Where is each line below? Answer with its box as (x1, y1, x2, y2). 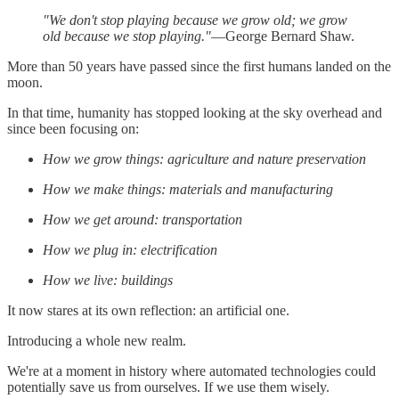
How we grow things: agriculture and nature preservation (43, 151, 366, 167)
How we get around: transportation (43, 211, 242, 227)
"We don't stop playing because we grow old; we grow (43, 12, 347, 28)
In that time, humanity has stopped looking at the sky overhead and (7, 104, 382, 120)
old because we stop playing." (43, 28, 211, 44)
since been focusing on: (7, 120, 139, 136)
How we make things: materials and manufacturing (43, 181, 333, 197)
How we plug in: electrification (43, 241, 217, 257)
